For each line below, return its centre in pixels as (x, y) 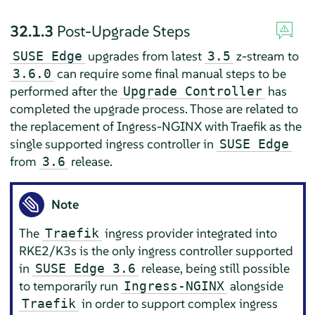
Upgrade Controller (192, 91)
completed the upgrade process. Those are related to (154, 109)
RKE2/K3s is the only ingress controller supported (156, 250)
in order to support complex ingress (179, 303)
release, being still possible (214, 268)
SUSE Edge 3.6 (86, 268)
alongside (256, 285)
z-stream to (266, 56)
